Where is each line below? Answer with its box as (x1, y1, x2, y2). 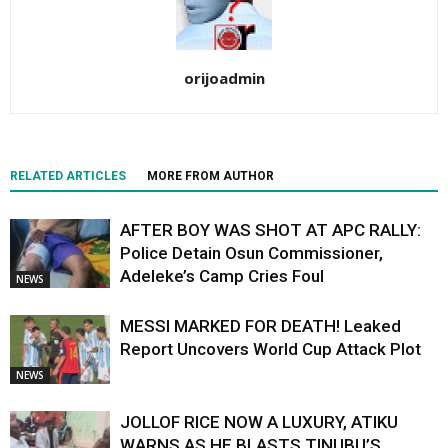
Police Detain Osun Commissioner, (120, 243, 383, 264)
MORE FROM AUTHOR (147, 169, 274, 184)
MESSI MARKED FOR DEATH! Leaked (120, 316, 401, 337)
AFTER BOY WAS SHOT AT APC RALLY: (120, 220, 421, 241)
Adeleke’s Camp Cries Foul (120, 266, 324, 287)
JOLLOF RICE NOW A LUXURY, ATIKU (120, 412, 398, 433)
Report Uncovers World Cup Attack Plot (120, 339, 421, 360)
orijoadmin (183, 68, 265, 89)
